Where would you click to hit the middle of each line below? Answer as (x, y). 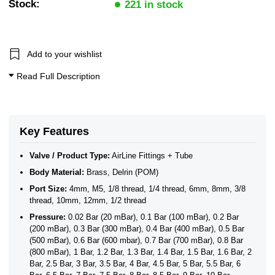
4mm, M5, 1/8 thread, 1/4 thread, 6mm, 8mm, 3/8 (157, 189)
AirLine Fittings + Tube (152, 156)
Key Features (54, 132)
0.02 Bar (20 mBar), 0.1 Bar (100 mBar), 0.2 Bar (153, 217)
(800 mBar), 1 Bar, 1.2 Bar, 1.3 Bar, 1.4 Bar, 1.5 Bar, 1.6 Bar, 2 (141, 252)
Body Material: (57, 172)
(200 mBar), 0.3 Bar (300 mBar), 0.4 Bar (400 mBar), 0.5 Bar (137, 229)
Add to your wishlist (64, 54)
